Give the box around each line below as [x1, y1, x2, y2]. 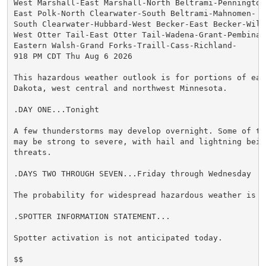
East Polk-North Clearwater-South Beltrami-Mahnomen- [13, 8, 256, 18]
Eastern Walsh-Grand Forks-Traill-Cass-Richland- [13, 40, 237, 50]
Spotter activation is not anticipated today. [13, 233, 223, 242]
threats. [13, 147, 52, 157]
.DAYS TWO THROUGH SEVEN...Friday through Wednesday [13, 169, 251, 178]
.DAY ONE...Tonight [13, 104, 99, 114]
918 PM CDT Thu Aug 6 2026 [13, 51, 132, 61]
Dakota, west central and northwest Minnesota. [13, 83, 227, 93]
